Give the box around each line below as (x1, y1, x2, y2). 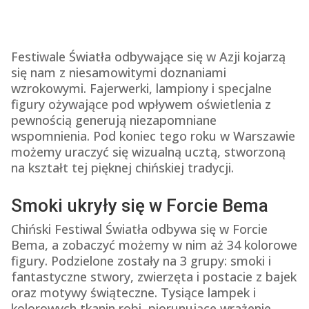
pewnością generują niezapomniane (10, 111, 217, 128)
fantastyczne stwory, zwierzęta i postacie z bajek (10, 268, 297, 285)
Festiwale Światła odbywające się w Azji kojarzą (10, 48, 286, 65)
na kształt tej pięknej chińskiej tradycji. (10, 159, 234, 176)
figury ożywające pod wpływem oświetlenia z (10, 95, 271, 112)
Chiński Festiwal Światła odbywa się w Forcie (10, 220, 268, 237)
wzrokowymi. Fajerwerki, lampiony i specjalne (10, 79, 272, 97)
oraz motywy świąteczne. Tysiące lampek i (10, 283, 256, 301)
